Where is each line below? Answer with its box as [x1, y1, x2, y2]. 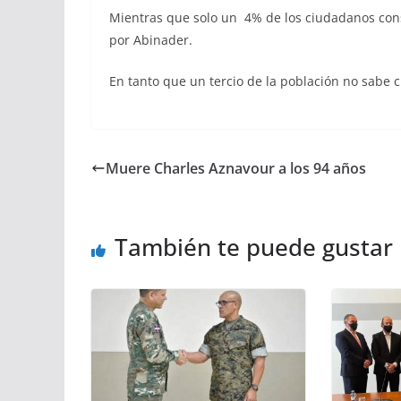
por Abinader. [109, 31, 192, 49]
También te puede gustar [115, 231, 393, 264]
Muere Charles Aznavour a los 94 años [106, 158, 366, 179]
